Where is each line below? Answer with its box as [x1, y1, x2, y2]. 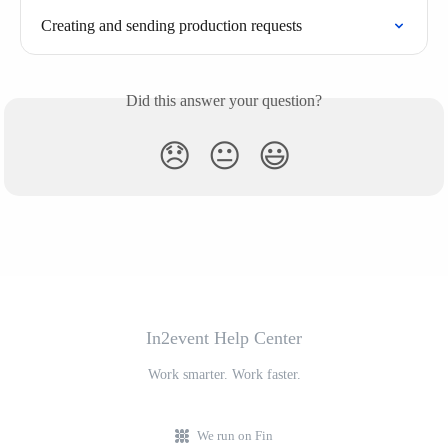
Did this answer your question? [126, 92, 322, 110]
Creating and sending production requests [41, 17, 302, 35]
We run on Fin [197, 428, 273, 444]
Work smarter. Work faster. [147, 367, 301, 383]
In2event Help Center [146, 328, 302, 349]
